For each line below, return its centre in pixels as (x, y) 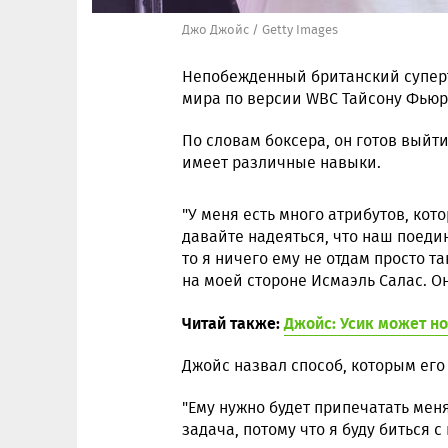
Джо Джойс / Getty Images (260, 29)
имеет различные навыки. (281, 162)
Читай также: (233, 322)
